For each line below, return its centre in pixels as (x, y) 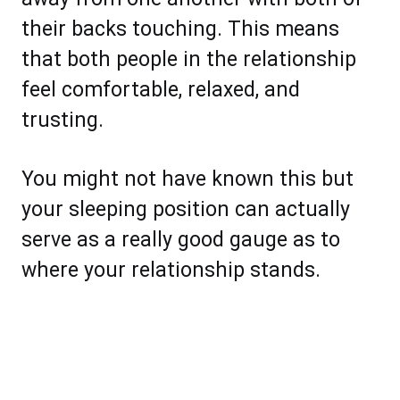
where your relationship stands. (171, 271)
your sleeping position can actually (186, 210)
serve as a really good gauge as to (181, 240)
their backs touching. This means (180, 29)
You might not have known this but (187, 179)
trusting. (62, 121)
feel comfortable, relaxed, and (161, 90)
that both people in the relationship (189, 60)
